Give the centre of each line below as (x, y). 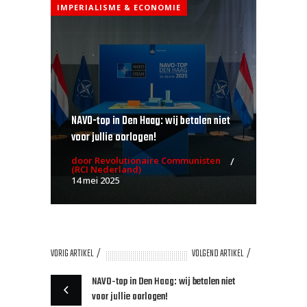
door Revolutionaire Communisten (146, 161)
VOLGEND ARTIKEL (218, 254)
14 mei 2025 (95, 181)
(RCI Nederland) (106, 170)
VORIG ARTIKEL (72, 254)
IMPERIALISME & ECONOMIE (119, 8)
